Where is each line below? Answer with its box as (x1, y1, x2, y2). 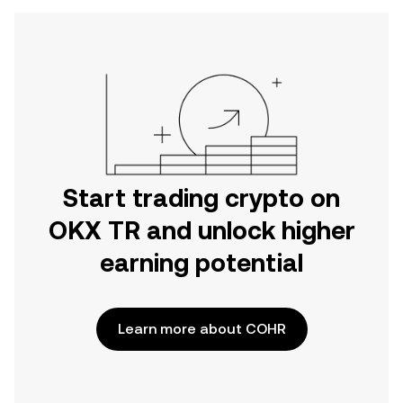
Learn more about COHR (117, 320, 286, 337)
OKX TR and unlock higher (48, 216, 355, 245)
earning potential (100, 248, 303, 277)
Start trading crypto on (63, 184, 340, 212)
